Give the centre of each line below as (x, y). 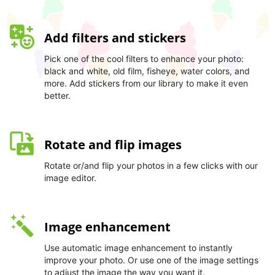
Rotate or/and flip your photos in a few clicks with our (151, 166)
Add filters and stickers (115, 38)
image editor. (70, 178)
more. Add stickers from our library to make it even (146, 83)
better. (57, 96)
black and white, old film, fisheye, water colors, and (147, 71)
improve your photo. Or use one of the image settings (151, 260)
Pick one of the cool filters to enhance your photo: (144, 59)
